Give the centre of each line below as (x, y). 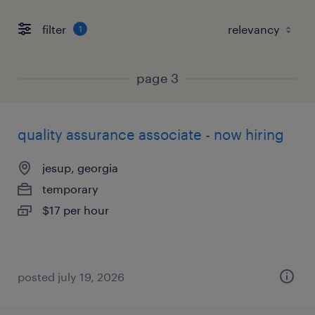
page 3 (157, 78)
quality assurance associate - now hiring (151, 134)
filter (54, 29)
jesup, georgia (80, 168)
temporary (70, 189)
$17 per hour (76, 210)
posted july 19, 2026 (71, 277)
